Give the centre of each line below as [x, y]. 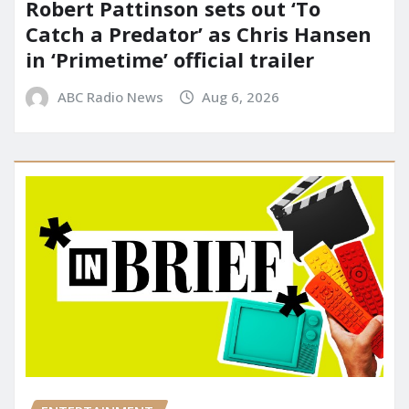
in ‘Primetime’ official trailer [170, 60]
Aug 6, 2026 [241, 97]
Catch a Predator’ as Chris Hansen [199, 34]
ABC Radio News [110, 97]
